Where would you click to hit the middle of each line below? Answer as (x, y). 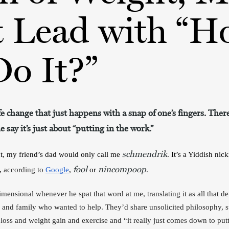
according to (25, 170)
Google (57, 170)
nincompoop (122, 169)
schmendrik (145, 154)
